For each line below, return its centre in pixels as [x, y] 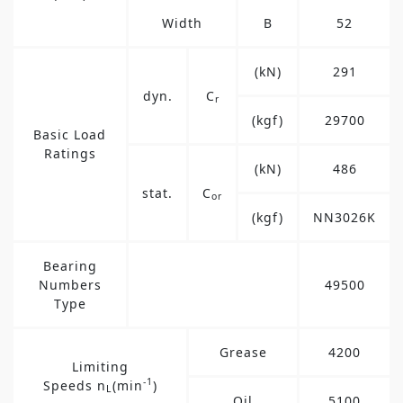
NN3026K [345, 217]
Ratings [70, 153]
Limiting [100, 366]
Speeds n [74, 385]
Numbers [70, 284]
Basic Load [70, 134]
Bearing [70, 265]
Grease [243, 352]
